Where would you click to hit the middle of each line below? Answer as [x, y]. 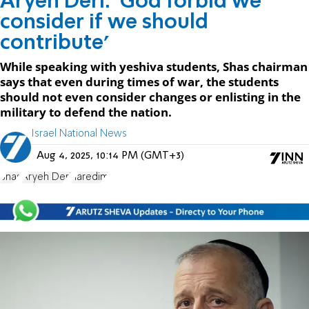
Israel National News [79, 133]
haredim [90, 177]
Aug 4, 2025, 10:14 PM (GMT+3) [110, 156]
